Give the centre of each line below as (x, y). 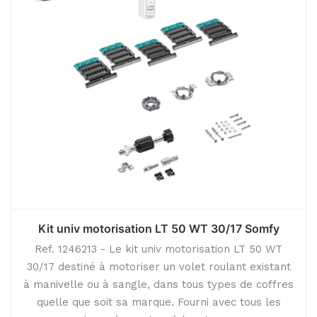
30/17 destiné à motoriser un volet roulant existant (158, 267)
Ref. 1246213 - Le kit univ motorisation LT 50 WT (158, 249)
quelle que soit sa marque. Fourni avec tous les (158, 302)
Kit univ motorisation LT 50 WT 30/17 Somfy (158, 229)
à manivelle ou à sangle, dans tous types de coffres (158, 284)
